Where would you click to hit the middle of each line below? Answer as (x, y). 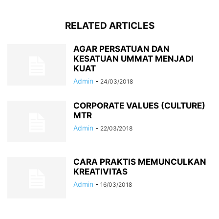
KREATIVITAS (100, 172)
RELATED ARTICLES (109, 26)
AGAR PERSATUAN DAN (121, 49)
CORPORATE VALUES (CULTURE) (139, 106)
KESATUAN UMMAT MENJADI (133, 59)
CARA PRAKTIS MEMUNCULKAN (140, 162)
